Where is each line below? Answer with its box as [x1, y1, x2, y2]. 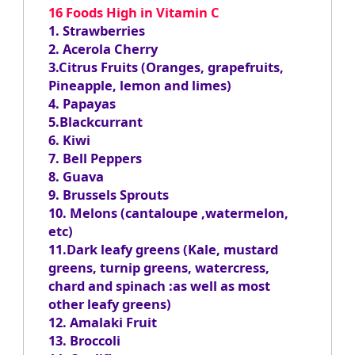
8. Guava [48, 167, 104, 186]
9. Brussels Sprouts [48, 185, 169, 204]
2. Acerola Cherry [48, 40, 158, 59]
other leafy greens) [48, 295, 171, 314]
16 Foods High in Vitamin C [48, 3, 219, 22]
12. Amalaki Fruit [48, 313, 157, 332]
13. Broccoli [48, 331, 120, 350]
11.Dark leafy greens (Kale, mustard [48, 240, 278, 259]
